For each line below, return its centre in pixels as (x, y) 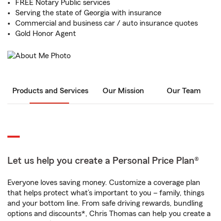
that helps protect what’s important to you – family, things (106, 193)
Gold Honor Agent (46, 34)
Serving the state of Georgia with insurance (88, 13)
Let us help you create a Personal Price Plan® (103, 161)
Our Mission (123, 91)
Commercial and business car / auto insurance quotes (107, 23)
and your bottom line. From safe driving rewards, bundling (105, 203)
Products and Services (50, 91)
